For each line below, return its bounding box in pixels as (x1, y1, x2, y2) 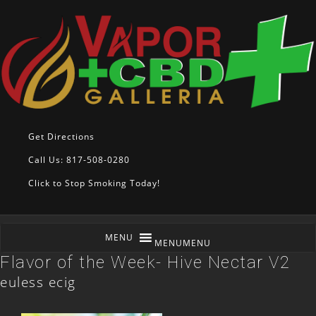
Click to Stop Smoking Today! (28, 177, 160, 190)
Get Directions (28, 130, 95, 143)
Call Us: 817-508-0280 (28, 154, 130, 166)
